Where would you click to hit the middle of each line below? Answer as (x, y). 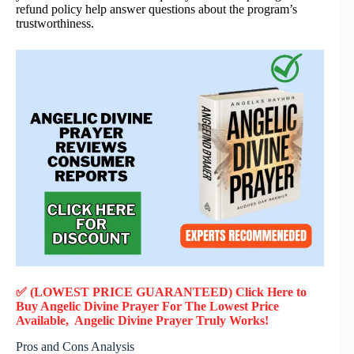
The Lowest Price (232, 306)
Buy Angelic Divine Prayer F (93, 306)
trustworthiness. (55, 23)
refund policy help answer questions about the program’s (156, 9)
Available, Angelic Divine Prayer (106, 320)
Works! (249, 320)
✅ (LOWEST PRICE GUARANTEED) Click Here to (161, 292)
